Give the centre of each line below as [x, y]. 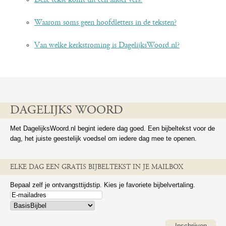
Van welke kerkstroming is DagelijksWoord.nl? [107, 45]
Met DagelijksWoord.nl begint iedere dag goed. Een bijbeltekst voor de [112, 128]
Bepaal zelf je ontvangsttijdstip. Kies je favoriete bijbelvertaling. [103, 185]
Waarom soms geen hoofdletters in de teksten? [105, 23]
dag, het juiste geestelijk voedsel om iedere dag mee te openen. [103, 138]
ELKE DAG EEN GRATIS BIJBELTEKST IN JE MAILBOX [97, 167]
